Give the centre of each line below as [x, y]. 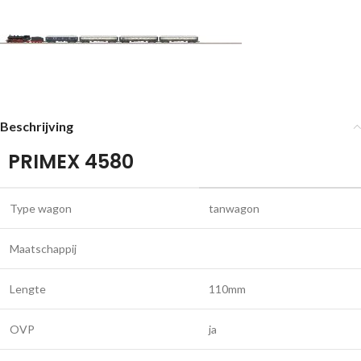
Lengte [28, 289]
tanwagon [234, 208]
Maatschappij [43, 249]
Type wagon [41, 208]
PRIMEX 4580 [71, 162]
